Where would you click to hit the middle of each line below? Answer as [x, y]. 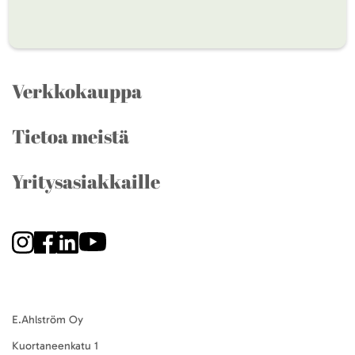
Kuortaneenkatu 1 [55, 346]
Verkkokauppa [77, 91]
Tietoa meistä [71, 136]
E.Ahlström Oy [48, 320]
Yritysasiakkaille [86, 181]
